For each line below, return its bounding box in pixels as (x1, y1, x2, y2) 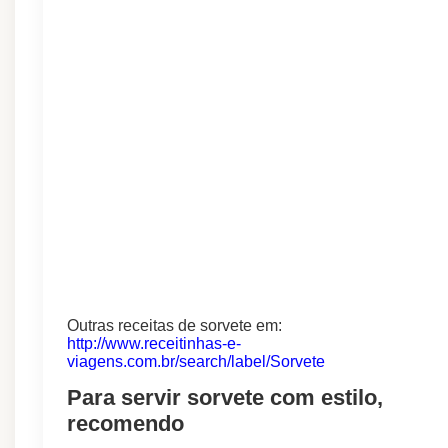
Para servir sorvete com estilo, (67, 384, 383, 410)
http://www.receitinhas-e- (67, 335, 241, 353)
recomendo (67, 410, 184, 436)
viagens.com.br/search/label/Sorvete (67, 353, 325, 371)
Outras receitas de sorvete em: (67, 317, 286, 335)
